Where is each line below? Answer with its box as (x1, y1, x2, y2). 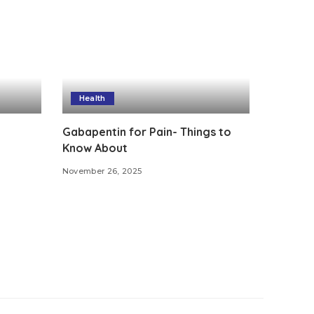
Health (78, 93, 106, 104)
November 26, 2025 (62, 166, 142, 177)
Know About (62, 141, 128, 156)
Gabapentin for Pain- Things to (62, 125, 231, 139)
